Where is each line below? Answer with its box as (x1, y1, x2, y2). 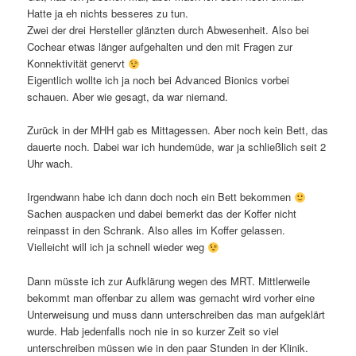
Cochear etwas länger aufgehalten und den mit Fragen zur (27, 39, 293, 55)
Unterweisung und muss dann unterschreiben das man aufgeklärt (27, 306, 326, 322)
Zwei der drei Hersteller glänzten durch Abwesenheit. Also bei (27, 22, 310, 38)
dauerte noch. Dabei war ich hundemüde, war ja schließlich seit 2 (27, 139, 327, 155)
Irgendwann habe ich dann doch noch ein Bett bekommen (27, 189, 295, 205)
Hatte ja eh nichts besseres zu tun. (27, 6, 189, 21)
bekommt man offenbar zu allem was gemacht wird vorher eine (27, 289, 315, 305)
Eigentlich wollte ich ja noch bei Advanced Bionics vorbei (27, 72, 290, 88)
